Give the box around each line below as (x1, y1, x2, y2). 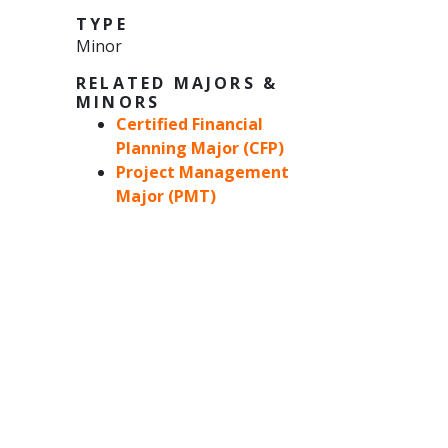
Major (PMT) (116, 185, 216, 208)
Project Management (116, 161, 289, 184)
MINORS (76, 91, 161, 114)
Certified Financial (116, 113, 263, 136)
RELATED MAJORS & (76, 72, 279, 95)
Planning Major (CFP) (116, 137, 284, 160)
